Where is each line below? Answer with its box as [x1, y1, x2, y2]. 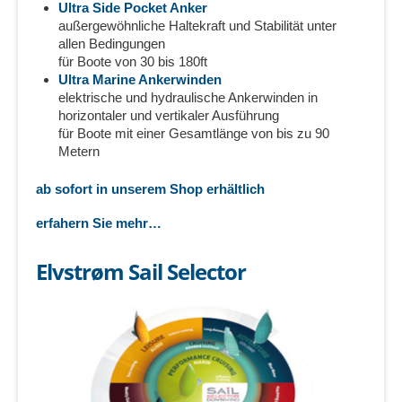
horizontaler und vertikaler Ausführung [58, 108, 279, 124]
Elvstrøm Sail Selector [36, 257, 246, 287]
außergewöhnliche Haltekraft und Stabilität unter [58, 18, 336, 34]
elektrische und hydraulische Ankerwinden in [58, 90, 318, 106]
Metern [58, 144, 100, 160]
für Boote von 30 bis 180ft [58, 54, 207, 70]
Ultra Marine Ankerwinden [58, 72, 222, 88]
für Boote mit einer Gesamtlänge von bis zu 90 [58, 126, 329, 142]
